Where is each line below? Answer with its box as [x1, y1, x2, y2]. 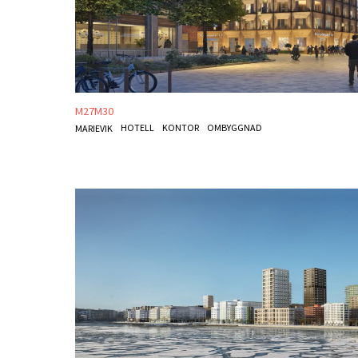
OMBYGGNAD [207, 121, 263, 134]
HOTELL [121, 121, 155, 134]
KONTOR [162, 121, 200, 134]
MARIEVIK [75, 122, 113, 135]
